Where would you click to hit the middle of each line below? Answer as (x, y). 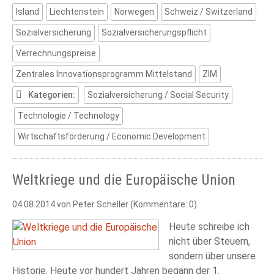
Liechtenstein (77, 12)
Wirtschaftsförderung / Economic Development (112, 137)
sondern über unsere (212, 256)
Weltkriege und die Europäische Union (124, 180)
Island (28, 12)
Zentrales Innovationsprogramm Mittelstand (104, 74)
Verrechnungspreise (56, 54)
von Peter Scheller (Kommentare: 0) (126, 205)
